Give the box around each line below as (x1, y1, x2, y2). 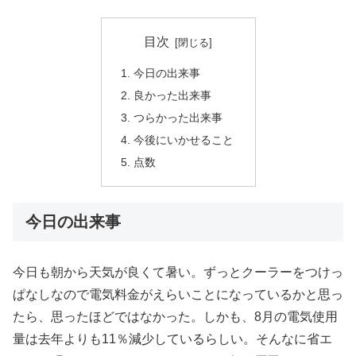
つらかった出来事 (133, 111, 222, 125)
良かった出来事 (133, 89, 211, 103)
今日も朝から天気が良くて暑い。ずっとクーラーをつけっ (13, 265, 343, 280)
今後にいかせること (133, 133, 234, 146)
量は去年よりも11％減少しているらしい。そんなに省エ (13, 332, 332, 346)
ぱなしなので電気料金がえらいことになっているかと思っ (13, 288, 343, 302)
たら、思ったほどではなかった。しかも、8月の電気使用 (13, 310, 338, 324)
